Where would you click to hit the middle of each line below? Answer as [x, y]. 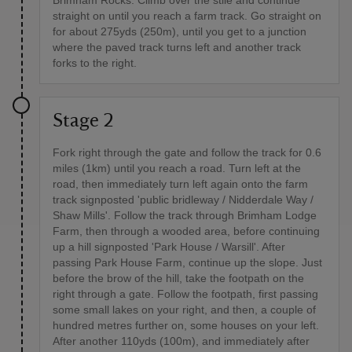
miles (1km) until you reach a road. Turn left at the [177, 169]
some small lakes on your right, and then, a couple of [184, 310]
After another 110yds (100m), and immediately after [181, 341]
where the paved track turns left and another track [177, 48]
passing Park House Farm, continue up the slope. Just [187, 263]
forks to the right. [95, 63]
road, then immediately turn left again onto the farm [180, 184]
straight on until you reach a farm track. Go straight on [187, 16]
